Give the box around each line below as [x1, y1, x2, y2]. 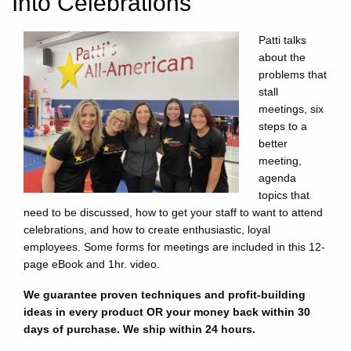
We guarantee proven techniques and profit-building [24, 288, 306, 301]
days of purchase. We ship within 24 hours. [24, 322, 259, 335]
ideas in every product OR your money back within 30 [24, 305, 310, 318]
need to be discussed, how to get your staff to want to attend [24, 205, 323, 219]
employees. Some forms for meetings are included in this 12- [24, 240, 325, 253]
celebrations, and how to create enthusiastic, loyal [24, 223, 270, 236]
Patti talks [259, 33, 306, 46]
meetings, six [259, 102, 324, 115]
